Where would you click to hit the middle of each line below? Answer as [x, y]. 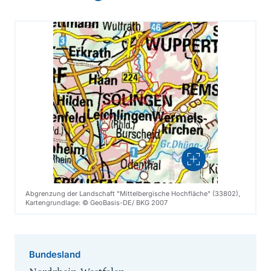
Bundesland [55, 255]
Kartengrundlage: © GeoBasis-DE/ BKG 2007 [96, 203]
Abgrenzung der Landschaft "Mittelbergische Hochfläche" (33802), [133, 194]
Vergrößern [219, 166]
